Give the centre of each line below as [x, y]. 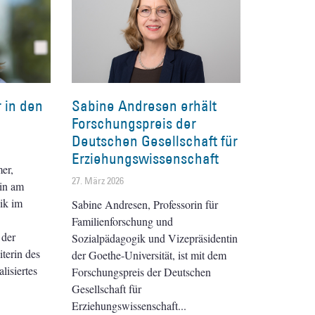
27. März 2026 [98, 180]
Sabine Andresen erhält [144, 105]
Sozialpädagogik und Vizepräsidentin [155, 238]
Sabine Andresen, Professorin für [145, 204]
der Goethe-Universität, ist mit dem [149, 255]
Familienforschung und [122, 221]
